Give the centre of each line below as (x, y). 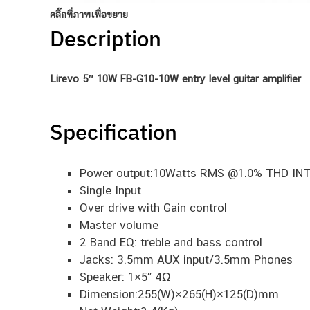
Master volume (119, 225)
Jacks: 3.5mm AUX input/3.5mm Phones (186, 259)
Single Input (110, 190)
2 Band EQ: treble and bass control (171, 242)
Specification (113, 131)
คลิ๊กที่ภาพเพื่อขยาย (89, 15)
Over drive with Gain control (153, 207)
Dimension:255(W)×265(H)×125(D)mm (179, 294)
